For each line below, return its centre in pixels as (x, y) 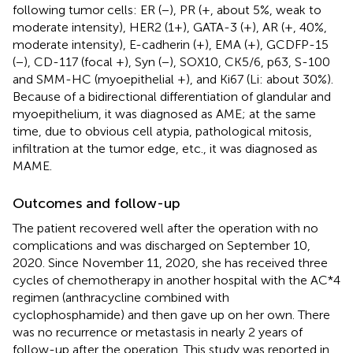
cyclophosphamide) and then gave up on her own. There (171, 314)
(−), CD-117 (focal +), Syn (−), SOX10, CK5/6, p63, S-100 (171, 61)
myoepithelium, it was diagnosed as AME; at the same (164, 113)
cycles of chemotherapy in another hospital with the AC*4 (176, 280)
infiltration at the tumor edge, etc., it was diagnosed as (165, 148)
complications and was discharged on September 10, (162, 245)
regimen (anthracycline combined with (121, 297)
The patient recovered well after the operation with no (165, 228)
